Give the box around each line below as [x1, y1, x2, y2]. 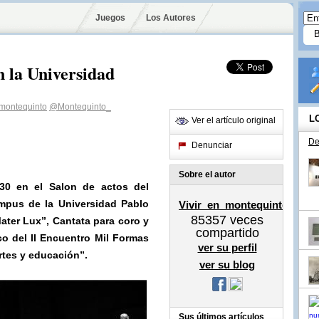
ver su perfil [197, 241, 257, 253]
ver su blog [199, 258, 255, 271]
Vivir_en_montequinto [179, 199, 288, 211]
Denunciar [192, 140, 232, 150]
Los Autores [145, 13, 196, 23]
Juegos [95, 13, 125, 23]
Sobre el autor [179, 169, 236, 179]
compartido [195, 226, 259, 240]
